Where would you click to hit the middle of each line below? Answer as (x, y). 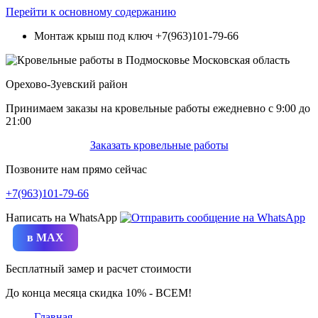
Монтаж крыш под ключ (95, 36)
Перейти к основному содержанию (91, 12)
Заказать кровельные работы (159, 145)
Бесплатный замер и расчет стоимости (99, 269)
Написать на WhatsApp (63, 218)
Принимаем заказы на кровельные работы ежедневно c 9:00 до (158, 108)
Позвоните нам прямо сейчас (76, 169)
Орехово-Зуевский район (67, 84)
